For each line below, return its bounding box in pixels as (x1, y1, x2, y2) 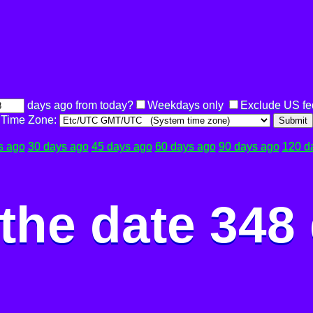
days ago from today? (24, 99, 133, 111)
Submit (278, 115, 307, 126)
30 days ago (27, 140, 89, 152)
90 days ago (218, 140, 279, 152)
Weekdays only (147, 99, 224, 111)
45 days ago (91, 140, 152, 152)
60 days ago (154, 140, 216, 152)
